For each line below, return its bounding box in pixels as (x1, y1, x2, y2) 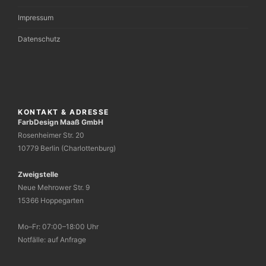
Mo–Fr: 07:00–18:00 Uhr (18, 222, 99, 231)
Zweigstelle (18, 170, 58, 179)
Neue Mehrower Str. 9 (18, 183, 90, 192)
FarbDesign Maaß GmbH (18, 118, 103, 126)
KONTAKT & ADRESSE (18, 107, 109, 116)
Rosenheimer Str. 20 (18, 131, 84, 140)
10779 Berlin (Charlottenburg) (18, 144, 116, 153)
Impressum (18, 13, 53, 22)
